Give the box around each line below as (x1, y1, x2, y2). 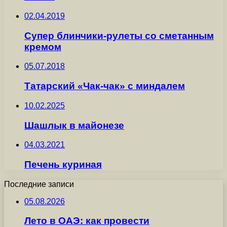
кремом (24, 41, 61, 52)
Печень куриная (24, 159, 102, 170)
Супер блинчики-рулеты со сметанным (24, 30, 214, 41)
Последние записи (4, 179, 74, 188)
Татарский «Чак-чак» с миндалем (24, 81, 185, 92)
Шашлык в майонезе (24, 120, 124, 131)
